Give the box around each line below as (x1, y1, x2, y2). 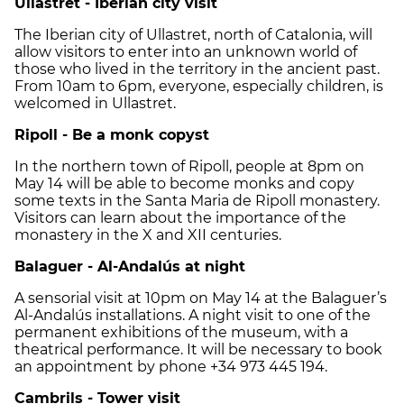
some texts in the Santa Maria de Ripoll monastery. (14, 191, 380, 209)
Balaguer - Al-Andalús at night (14, 257, 245, 275)
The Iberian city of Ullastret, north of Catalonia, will (14, 25, 372, 43)
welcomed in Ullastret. (14, 94, 176, 112)
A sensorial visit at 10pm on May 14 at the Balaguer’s (14, 289, 387, 307)
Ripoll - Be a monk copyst (14, 125, 209, 143)
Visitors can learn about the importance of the (14, 208, 346, 226)
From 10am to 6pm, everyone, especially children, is (14, 77, 383, 95)
